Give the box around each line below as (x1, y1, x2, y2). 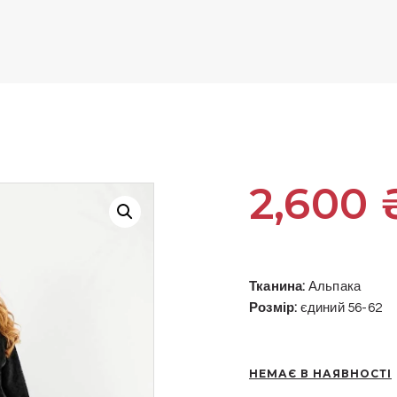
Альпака (305, 280, 362, 294)
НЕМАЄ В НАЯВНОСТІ (249, 366, 392, 380)
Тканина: (249, 280, 306, 294)
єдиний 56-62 (297, 301, 383, 315)
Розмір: (249, 301, 298, 315)
